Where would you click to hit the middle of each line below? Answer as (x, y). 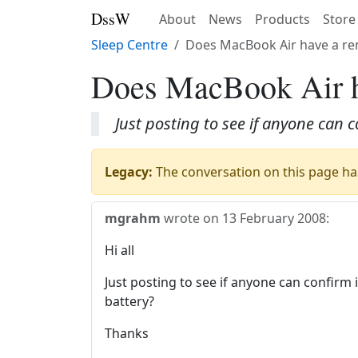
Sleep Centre (129, 45)
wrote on (191, 218)
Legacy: (129, 172)
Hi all (119, 250)
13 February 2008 (274, 218)
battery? (129, 301)
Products (282, 19)
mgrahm (133, 218)
